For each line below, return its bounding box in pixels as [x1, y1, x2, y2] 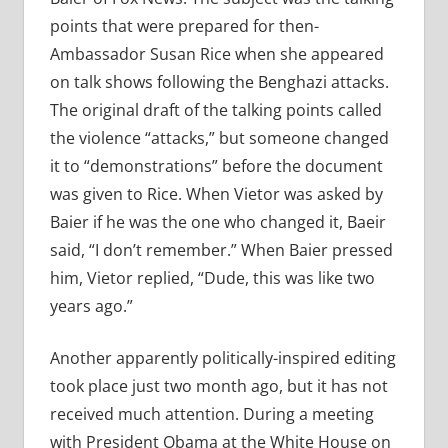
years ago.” [49, 295, 133, 318]
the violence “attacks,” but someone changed [49, 127, 389, 150]
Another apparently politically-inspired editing [49, 347, 396, 370]
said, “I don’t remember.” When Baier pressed [49, 239, 393, 262]
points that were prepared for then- [49, 15, 319, 38]
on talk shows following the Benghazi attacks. [49, 71, 389, 94]
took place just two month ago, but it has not [49, 375, 388, 398]
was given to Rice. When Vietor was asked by [49, 183, 383, 206]
